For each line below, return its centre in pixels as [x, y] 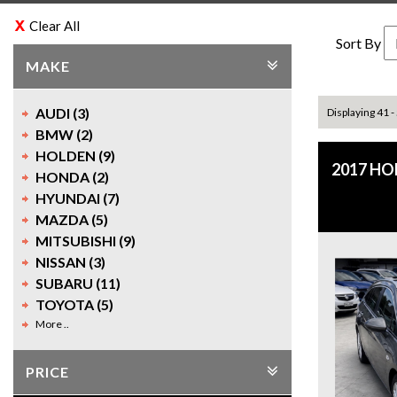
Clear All [54, 26]
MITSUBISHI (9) [86, 241]
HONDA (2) [72, 177]
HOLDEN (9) [75, 156]
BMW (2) [64, 134]
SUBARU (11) [78, 283]
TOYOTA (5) [74, 304]
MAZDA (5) [72, 219]
